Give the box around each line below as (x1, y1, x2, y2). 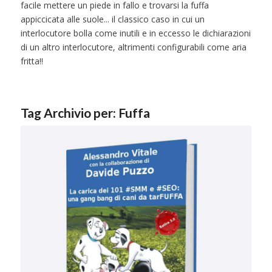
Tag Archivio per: (20, 105, 118, 121)
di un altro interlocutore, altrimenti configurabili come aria (20, 41, 246, 53)
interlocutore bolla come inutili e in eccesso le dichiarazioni (20, 27, 251, 39)
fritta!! (20, 55, 43, 67)
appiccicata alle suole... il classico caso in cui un (20, 13, 205, 25)
